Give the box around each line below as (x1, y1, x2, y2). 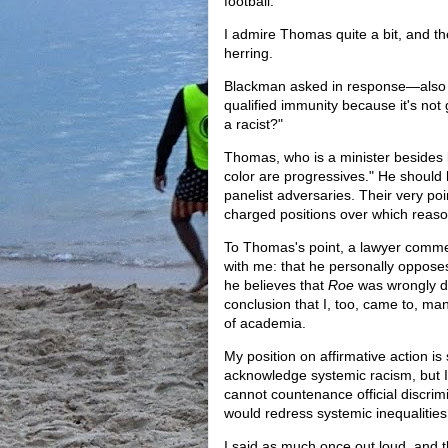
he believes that (224, 277, 328, 293)
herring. (224, 45, 273, 61)
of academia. (224, 315, 306, 331)
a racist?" (224, 116, 283, 132)
